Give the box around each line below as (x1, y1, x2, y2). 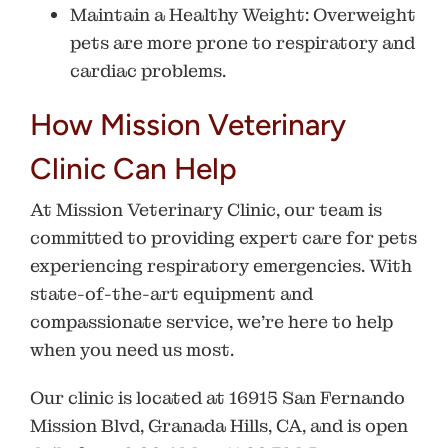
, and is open (302, 414, 408, 438)
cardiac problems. (70, 58, 226, 82)
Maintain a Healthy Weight (70, 2, 305, 26)
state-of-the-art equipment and (30, 282, 313, 306)
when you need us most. (30, 338, 234, 362)
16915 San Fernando (229, 386, 405, 410)
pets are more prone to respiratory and (70, 30, 415, 54)
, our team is (276, 198, 382, 222)
